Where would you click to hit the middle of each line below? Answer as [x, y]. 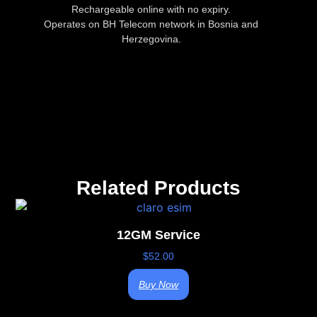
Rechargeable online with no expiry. [151, 9]
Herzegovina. [151, 39]
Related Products [158, 188]
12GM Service [158, 235]
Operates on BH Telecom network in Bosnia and [151, 24]
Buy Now [158, 285]
